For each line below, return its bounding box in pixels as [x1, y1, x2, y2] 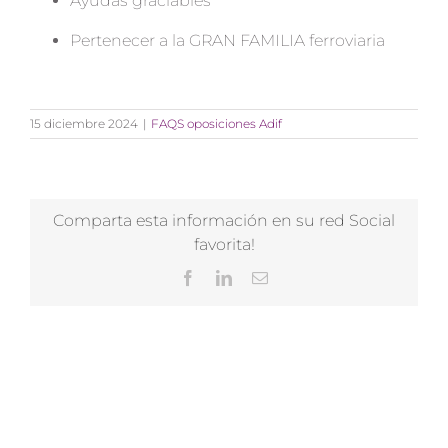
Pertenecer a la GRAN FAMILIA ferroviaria [70, 30, 385, 50]
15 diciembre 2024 [30, 115, 138, 131]
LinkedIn [231, 268, 289, 285]
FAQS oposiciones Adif [151, 115, 282, 131]
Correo [267, 268, 311, 285]
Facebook [195, 268, 257, 285]
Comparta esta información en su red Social [53, 210, 395, 230]
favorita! [193, 234, 255, 254]
